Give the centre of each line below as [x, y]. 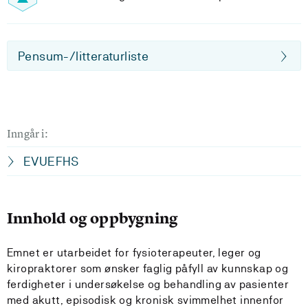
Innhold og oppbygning [93, 218]
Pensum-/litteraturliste [84, 56]
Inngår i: [27, 133]
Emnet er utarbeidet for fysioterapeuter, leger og [134, 253]
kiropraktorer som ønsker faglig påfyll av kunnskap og [148, 268]
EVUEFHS [51, 161]
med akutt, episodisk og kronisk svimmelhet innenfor [145, 300]
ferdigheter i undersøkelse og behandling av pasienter [148, 284]
